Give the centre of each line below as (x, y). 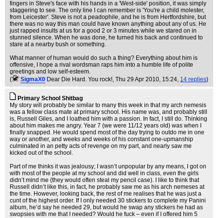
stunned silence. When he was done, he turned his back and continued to (106, 37)
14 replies (193, 79)
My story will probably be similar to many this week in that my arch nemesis (108, 105)
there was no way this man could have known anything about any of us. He (108, 24)
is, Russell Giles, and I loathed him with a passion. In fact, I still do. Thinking (109, 119)
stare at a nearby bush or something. (58, 44)
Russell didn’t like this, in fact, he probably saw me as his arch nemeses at (107, 187)
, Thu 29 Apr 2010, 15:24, (146, 79)
